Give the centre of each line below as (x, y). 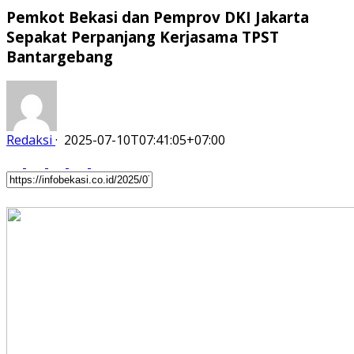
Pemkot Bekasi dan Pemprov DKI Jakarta (158, 17)
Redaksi (29, 140)
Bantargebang (60, 56)
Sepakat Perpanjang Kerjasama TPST (143, 36)
